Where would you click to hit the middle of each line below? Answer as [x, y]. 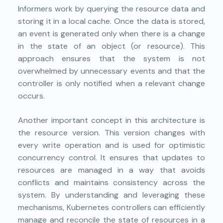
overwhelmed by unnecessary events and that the [111, 71]
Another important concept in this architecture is [111, 120]
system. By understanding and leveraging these [111, 195]
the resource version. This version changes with [111, 133]
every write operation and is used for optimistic [111, 145]
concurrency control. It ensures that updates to [111, 158]
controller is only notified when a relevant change [111, 84]
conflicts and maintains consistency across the [111, 183]
